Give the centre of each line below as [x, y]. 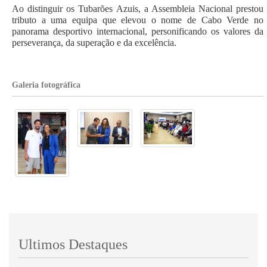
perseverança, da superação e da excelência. [95, 43]
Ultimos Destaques [73, 244]
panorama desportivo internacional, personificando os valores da [138, 32]
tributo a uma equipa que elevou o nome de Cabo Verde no [138, 20]
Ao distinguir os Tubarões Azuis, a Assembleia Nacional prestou [138, 9]
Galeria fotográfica [46, 85]
